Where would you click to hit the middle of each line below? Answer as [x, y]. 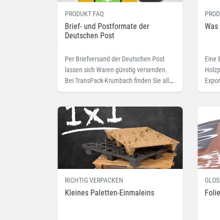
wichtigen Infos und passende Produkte [118, 91]
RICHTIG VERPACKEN [94, 180]
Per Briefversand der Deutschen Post [115, 59]
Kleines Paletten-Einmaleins [110, 193]
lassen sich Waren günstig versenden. [116, 69]
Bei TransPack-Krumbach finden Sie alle [119, 80]
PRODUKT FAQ [84, 14]
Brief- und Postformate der [107, 26]
